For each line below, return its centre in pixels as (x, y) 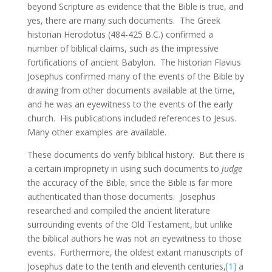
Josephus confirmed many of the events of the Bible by (135, 76)
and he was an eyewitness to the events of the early (130, 104)
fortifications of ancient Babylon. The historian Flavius (134, 62)
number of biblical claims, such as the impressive (123, 48)
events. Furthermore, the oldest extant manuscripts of (135, 252)
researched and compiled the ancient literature (118, 210)
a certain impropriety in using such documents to (124, 168)
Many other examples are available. (97, 132)
